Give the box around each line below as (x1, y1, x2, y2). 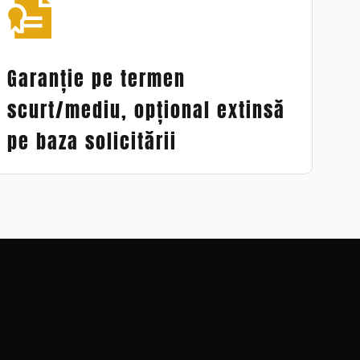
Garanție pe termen (6, 63, 186, 93)
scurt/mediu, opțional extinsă (6, 95, 285, 125)
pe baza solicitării (6, 126, 177, 156)
